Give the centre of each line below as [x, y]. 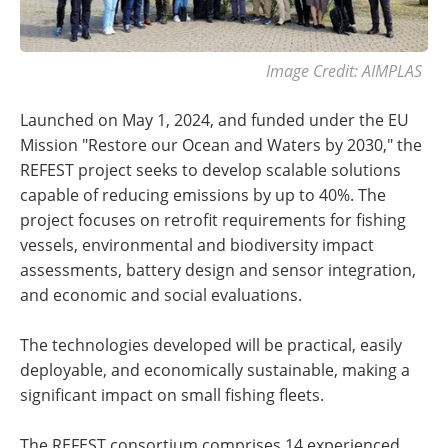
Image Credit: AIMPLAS [344, 71]
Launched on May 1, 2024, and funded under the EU [214, 120]
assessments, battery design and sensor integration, [218, 270]
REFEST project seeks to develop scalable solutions [210, 170]
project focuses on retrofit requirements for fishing [213, 220]
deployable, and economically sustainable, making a [215, 370]
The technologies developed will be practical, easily [211, 345]
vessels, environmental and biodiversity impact [197, 245]
